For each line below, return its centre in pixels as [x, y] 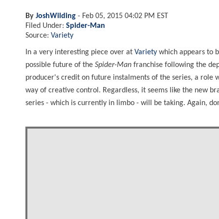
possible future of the [60, 65]
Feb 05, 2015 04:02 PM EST [125, 16]
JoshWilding [56, 16]
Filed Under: [46, 26]
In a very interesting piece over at [80, 52]
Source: [38, 35]
